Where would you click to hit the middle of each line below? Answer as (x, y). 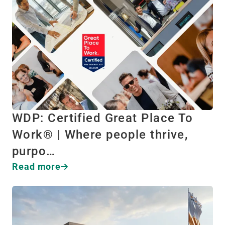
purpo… (34, 151)
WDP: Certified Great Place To (103, 118)
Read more (37, 166)
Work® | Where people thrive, (100, 135)
